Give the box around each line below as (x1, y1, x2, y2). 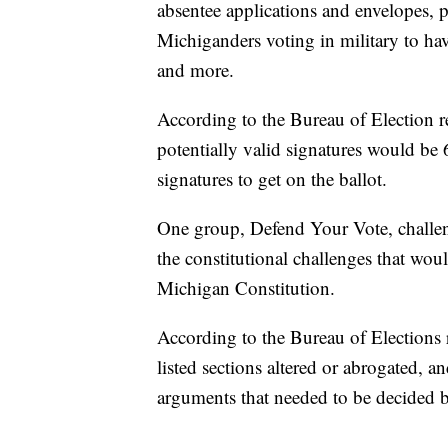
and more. (157, 56, 234, 82)
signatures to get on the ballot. (157, 165, 387, 191)
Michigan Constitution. (157, 274, 335, 300)
